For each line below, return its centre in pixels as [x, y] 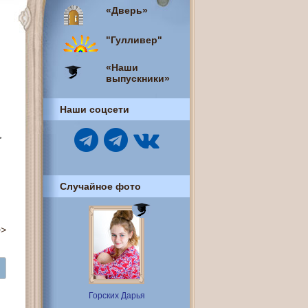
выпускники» [138, 78]
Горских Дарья [117, 296]
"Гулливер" [134, 40]
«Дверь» [127, 10]
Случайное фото [100, 186]
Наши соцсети [95, 109]
